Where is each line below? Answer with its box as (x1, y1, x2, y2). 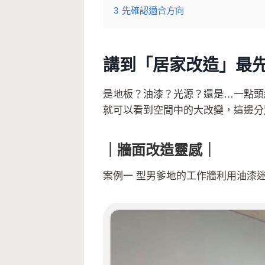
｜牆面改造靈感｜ (103, 142, 216, 159)
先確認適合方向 (122, 5, 184, 16)
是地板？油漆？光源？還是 (103, 89, 224, 101)
